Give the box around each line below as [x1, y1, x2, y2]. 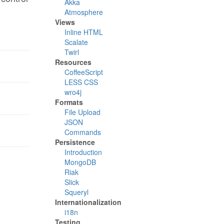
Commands [64, 127, 101, 137]
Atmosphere [64, 7, 103, 17]
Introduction [64, 147, 102, 157]
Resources [55, 57, 91, 67]
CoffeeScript [64, 67, 103, 77]
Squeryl [64, 187, 88, 197]
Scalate [64, 37, 88, 47]
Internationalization [55, 197, 121, 207]
